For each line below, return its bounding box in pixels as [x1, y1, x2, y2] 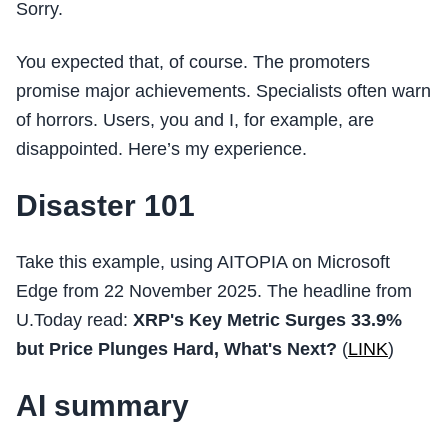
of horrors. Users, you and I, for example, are [16, 110, 374, 130]
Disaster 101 [16, 189, 195, 222]
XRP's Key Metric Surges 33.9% [133, 310, 402, 330]
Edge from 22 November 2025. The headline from [16, 281, 412, 301]
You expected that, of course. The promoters [16, 52, 370, 72]
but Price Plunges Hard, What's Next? [16, 339, 337, 359]
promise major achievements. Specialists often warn [16, 81, 431, 101]
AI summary [16, 389, 189, 422]
